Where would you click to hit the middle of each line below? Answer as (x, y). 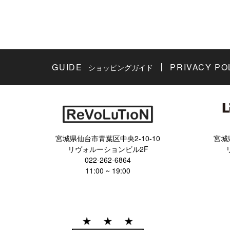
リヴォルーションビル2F (108, 149)
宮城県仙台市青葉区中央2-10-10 (108, 138)
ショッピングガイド (121, 68)
